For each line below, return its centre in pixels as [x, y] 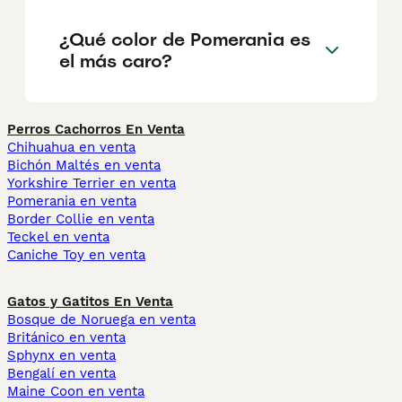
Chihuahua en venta [71, 148]
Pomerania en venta [72, 201]
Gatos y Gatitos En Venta [90, 302]
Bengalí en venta [61, 374]
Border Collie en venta [81, 219]
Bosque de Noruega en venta [101, 320]
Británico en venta [66, 338]
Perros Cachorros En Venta [96, 130]
